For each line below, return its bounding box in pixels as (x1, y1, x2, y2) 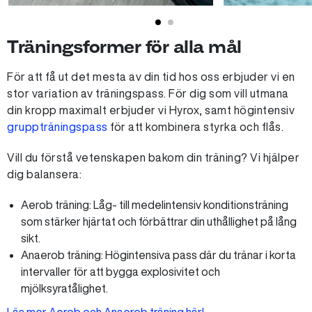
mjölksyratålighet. (21, 283, 108, 294)
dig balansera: (7, 169, 81, 180)
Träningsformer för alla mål (7, 36, 242, 56)
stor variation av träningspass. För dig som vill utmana (7, 88, 289, 99)
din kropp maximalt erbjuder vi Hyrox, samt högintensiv (7, 104, 295, 116)
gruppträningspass (7, 121, 108, 132)
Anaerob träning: (21, 249, 103, 260)
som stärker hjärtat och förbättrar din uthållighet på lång (21, 216, 297, 227)
